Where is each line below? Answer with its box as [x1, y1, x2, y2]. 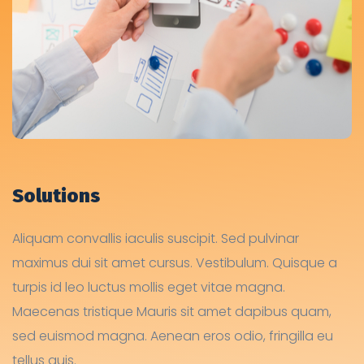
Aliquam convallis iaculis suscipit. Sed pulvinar [12, 229, 299, 249]
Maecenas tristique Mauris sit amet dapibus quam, [12, 302, 331, 322]
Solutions [12, 184, 100, 208]
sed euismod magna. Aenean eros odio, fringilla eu [12, 327, 333, 346]
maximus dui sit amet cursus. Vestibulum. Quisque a [12, 253, 337, 273]
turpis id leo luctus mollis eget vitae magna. [12, 278, 285, 297]
